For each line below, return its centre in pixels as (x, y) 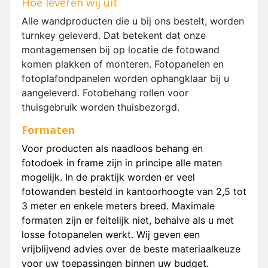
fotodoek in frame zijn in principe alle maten (122, 163)
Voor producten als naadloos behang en (112, 148)
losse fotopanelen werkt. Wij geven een (111, 234)
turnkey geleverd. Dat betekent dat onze (114, 35)
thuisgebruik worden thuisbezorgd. (100, 107)
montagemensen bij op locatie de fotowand (121, 50)
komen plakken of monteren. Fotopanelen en (123, 64)
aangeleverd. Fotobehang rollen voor (105, 93)
